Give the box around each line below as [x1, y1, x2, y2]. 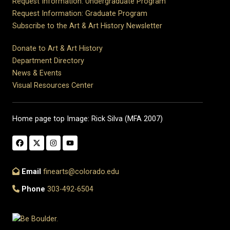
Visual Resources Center [12, 81, 93, 90]
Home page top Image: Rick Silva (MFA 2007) [12, 114, 163, 123]
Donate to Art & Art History [12, 44, 103, 53]
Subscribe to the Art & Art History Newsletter [12, 21, 162, 30]
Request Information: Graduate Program [12, 9, 147, 18]
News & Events [12, 68, 62, 78]
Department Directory [12, 56, 84, 65]
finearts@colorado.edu [43, 167, 119, 176]
